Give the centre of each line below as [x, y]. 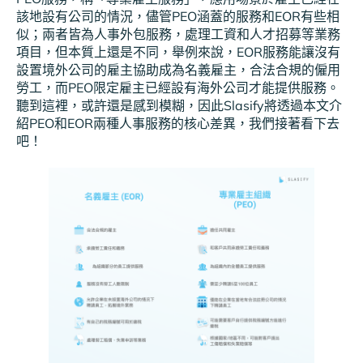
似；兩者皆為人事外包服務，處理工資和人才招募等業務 [178, 34]
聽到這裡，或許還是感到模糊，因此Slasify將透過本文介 [179, 105]
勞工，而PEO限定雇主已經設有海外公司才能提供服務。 [178, 87]
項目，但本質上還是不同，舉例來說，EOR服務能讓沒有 [178, 51]
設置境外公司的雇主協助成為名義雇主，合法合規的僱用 [178, 69]
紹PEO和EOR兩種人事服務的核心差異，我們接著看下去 [178, 123]
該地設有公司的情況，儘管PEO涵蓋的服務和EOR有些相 [178, 16]
